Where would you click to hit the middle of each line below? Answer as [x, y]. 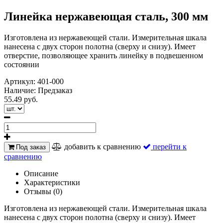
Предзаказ [55, 90]
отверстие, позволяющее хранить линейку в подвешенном [104, 55]
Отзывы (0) [43, 191]
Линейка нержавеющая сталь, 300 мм [106, 16]
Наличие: [21, 90]
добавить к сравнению [103, 146]
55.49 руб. [21, 99]
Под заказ [30, 147]
